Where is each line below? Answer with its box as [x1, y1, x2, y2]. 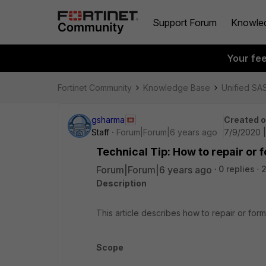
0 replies [218, 164, 255, 174]
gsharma [91, 115, 125, 125]
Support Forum [153, 16, 217, 28]
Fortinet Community [58, 83, 132, 93]
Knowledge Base [143, 83, 210, 93]
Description [96, 178, 147, 188]
